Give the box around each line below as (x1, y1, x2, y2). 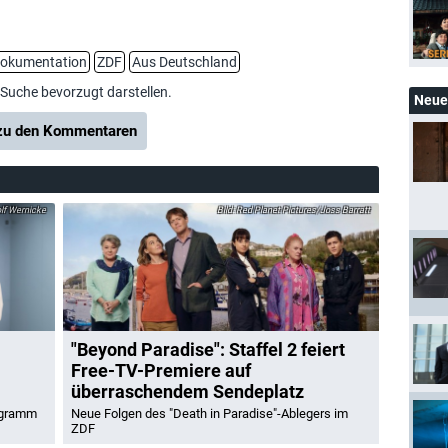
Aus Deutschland (132, 54, 237, 70)
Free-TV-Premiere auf (71, 360, 251, 381)
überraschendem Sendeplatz (71, 381, 304, 402)
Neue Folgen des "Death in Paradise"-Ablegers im (71, 406, 348, 421)
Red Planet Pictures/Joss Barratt (234, 205, 370, 215)
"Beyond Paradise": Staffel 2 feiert (71, 339, 345, 360)
